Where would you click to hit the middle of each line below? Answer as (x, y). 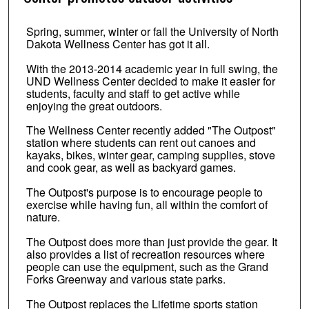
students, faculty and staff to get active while (133, 93)
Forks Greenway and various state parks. (126, 279)
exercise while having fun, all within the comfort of (147, 205)
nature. (43, 217)
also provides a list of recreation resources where (145, 255)
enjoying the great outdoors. (94, 106)
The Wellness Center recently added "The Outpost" (151, 130)
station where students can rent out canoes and (141, 143)
